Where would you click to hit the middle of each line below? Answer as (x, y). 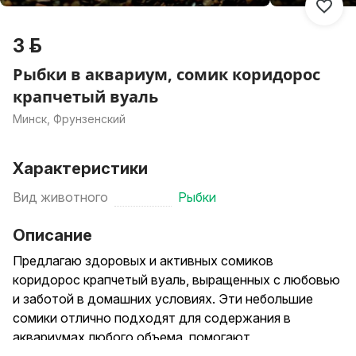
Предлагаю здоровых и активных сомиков (143, 261)
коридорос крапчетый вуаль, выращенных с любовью (176, 280)
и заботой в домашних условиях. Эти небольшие (163, 299)
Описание (52, 235)
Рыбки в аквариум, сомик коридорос (166, 74)
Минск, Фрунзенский (69, 119)
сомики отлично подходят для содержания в (152, 318)
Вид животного (60, 197)
